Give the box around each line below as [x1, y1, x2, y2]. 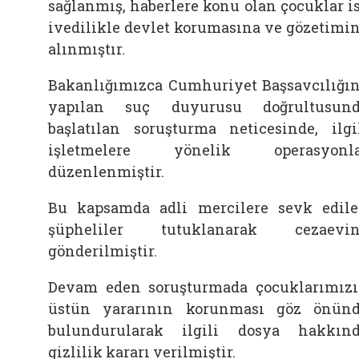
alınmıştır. [48, 39, 125, 58]
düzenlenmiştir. [48, 162, 164, 181]
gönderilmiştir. [48, 241, 157, 260]
